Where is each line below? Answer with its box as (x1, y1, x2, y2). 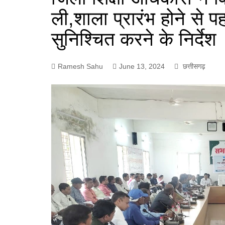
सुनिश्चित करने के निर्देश (51, 29, 216, 50)
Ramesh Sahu (58, 62, 103, 71)
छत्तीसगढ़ (183, 62, 205, 71)
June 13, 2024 (119, 62, 165, 71)
